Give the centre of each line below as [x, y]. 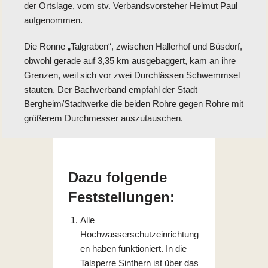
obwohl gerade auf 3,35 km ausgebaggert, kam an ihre [130, 61]
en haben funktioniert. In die [133, 249]
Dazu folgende [118, 178]
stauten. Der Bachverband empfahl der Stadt [110, 90]
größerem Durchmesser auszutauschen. [103, 118]
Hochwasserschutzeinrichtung [139, 234]
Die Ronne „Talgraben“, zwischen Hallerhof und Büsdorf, [133, 47]
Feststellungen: [121, 197]
